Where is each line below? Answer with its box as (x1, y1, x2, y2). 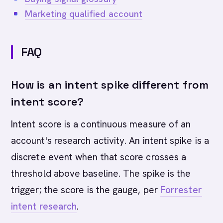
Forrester (160, 184, 202, 196)
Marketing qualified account (25, 8, 143, 19)
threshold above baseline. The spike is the (11, 167, 191, 180)
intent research (11, 200, 77, 213)
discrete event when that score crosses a (11, 151, 187, 163)
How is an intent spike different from (11, 78, 209, 92)
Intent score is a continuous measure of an (11, 118, 191, 130)
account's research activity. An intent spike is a (11, 134, 209, 147)
